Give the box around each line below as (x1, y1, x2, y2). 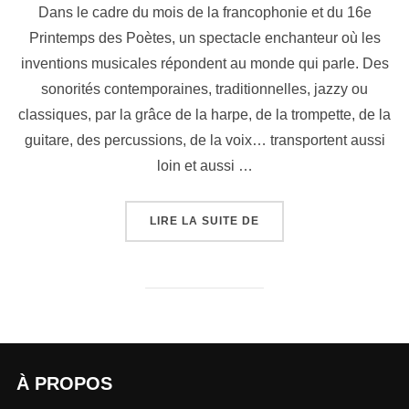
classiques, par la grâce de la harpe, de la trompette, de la (18, 107, 391, 123)
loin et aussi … (156, 158, 253, 174)
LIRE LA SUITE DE (150, 215, 259, 228)
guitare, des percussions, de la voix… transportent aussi (24, 132, 385, 149)
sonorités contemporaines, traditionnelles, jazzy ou (41, 81, 368, 98)
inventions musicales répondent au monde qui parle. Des (20, 56, 389, 72)
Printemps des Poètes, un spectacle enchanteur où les (28, 30, 381, 47)
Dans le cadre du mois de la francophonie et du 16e (37, 5, 372, 21)
